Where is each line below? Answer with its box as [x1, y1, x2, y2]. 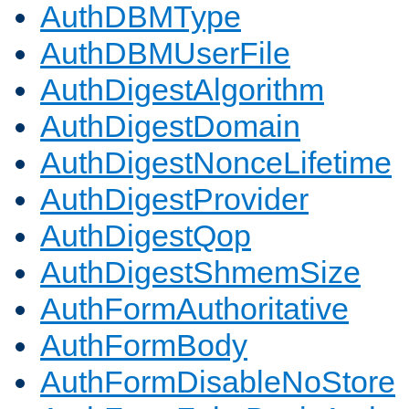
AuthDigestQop [40, 218, 251, 254]
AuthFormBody [40, 328, 247, 363]
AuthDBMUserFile [40, 36, 290, 71]
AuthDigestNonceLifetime [40, 145, 392, 181]
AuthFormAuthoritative [40, 291, 349, 327]
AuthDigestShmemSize [40, 255, 361, 290]
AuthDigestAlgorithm [40, 72, 324, 108]
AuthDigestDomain [40, 109, 300, 144]
